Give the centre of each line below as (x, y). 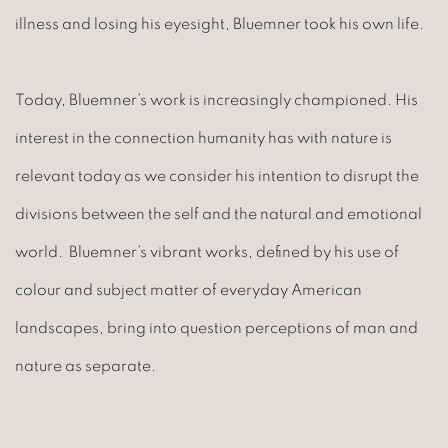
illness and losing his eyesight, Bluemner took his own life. (219, 23)
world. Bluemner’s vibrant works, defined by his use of (207, 251)
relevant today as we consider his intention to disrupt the (217, 175)
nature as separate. (87, 365)
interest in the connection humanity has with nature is (203, 137)
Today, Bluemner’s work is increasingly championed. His (216, 99)
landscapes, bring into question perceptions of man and (216, 327)
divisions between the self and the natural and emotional (218, 213)
